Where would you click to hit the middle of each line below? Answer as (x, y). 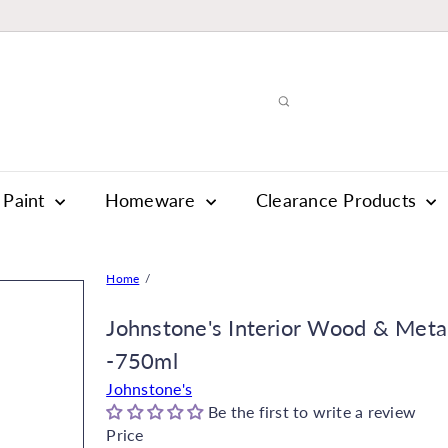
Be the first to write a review (312, 411)
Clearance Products (338, 200)
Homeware (152, 200)
